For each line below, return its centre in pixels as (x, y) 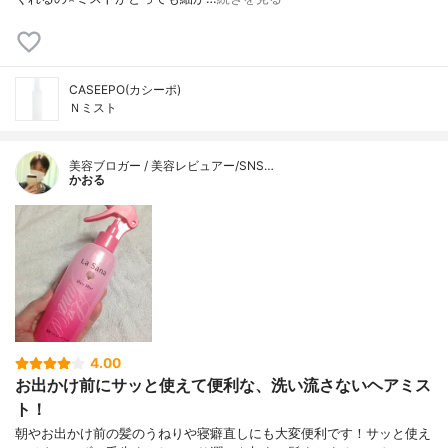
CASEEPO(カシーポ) (125, 90)
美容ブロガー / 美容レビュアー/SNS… (171, 166)
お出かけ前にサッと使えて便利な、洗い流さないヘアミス (223, 385)
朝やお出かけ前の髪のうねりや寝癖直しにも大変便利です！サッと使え (223, 434)
